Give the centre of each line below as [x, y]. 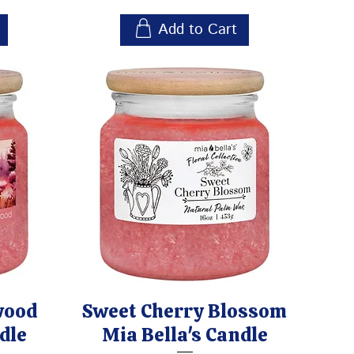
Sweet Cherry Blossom [185, 311]
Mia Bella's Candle [185, 334]
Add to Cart [197, 29]
